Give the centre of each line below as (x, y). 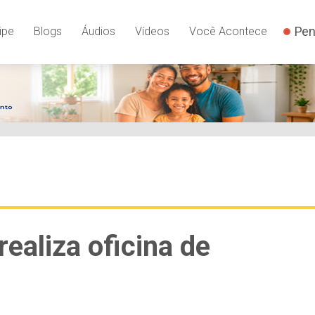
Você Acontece (228, 32)
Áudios (98, 32)
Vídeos (152, 32)
